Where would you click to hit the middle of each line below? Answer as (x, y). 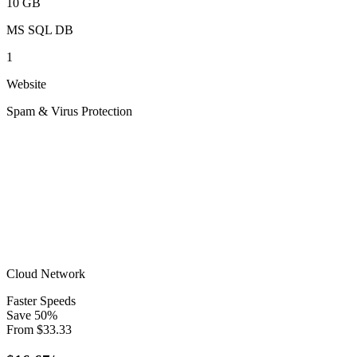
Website (26, 84)
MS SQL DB (40, 30)
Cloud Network (46, 274)
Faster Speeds (41, 301)
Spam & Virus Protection (69, 112)
